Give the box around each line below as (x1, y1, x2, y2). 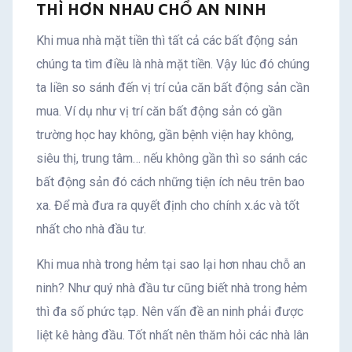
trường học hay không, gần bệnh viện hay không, (36, 126, 294, 142)
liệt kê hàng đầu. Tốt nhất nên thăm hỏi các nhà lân (36, 327, 309, 343)
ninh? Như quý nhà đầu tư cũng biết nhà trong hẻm (36, 280, 307, 295)
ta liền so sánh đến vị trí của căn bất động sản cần (36, 79, 310, 95)
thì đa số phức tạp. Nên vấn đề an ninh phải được (36, 303, 303, 319)
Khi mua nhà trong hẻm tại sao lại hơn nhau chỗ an (36, 256, 306, 272)
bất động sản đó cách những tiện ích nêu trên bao (36, 174, 305, 189)
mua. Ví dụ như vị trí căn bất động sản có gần (36, 103, 282, 119)
